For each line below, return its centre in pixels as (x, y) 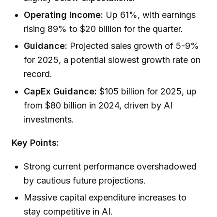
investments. (49, 119)
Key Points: (35, 143)
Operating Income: (64, 15)
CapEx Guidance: (61, 91)
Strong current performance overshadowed (110, 167)
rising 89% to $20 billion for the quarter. (104, 29)
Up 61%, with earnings (150, 15)
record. (38, 74)
